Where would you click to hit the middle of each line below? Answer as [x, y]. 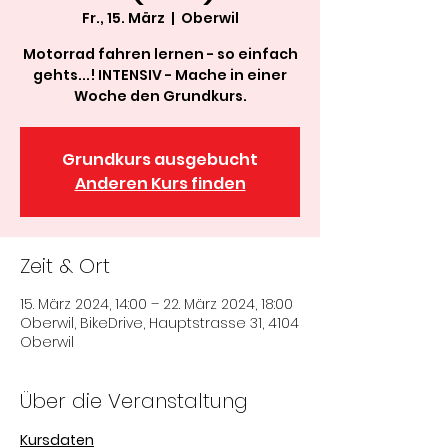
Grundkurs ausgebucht [160, 159]
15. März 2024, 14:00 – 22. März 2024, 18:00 [156, 304]
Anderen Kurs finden [160, 183]
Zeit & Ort [65, 266]
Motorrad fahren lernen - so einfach [160, 54]
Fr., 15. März [123, 18]
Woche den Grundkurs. [160, 96]
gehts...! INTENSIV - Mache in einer [160, 75]
